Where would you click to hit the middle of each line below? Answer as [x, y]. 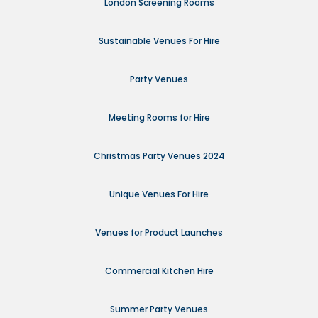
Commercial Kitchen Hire [159, 271]
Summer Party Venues [159, 309]
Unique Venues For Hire [159, 194]
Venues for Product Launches [159, 233]
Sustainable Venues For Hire [159, 41]
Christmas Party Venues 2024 [159, 156]
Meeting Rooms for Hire [159, 118]
